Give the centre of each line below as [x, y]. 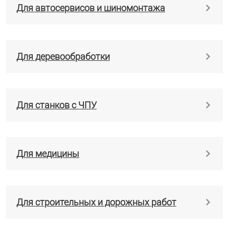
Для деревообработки [63, 57]
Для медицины [48, 154]
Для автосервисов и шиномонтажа [91, 8]
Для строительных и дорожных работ [96, 202]
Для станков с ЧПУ [56, 105]
